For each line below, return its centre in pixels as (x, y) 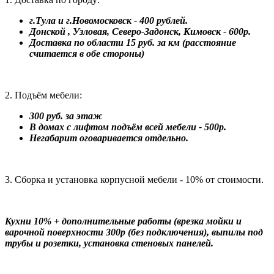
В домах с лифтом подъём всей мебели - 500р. (128, 127)
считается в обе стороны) (87, 54)
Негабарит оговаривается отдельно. (109, 138)
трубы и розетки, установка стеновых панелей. (109, 243)
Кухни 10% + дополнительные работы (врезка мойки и (123, 221)
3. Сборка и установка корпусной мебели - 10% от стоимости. (134, 180)
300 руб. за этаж (66, 116)
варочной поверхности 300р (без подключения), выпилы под (134, 232)
